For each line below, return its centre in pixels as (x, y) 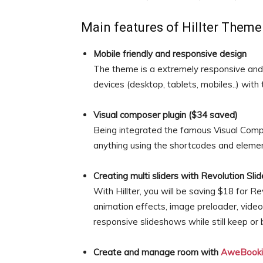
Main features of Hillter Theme (171, 27)
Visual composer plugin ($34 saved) (166, 115)
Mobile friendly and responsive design (170, 54)
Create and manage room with (157, 252)
